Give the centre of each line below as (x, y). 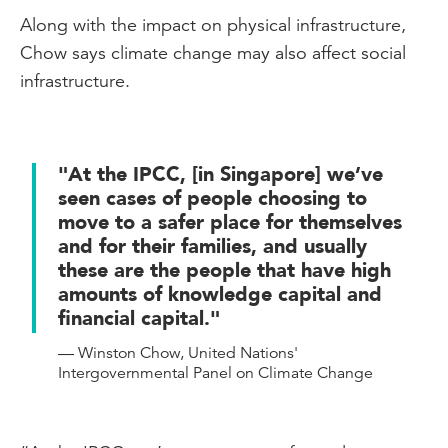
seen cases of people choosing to (212, 198)
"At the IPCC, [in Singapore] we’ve (220, 174)
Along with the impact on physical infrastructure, (213, 24)
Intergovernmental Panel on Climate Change (215, 372)
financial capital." (139, 318)
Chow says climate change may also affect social (213, 52)
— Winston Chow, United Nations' (178, 352)
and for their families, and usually (212, 246)
